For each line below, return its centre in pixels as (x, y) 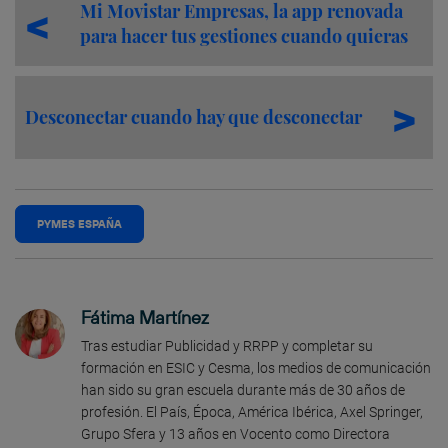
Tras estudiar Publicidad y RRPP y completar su (227, 345)
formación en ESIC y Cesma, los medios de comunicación (256, 367)
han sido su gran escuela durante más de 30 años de (243, 389)
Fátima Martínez (145, 317)
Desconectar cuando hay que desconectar (193, 116)
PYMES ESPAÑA (79, 223)
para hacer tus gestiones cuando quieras (244, 36)
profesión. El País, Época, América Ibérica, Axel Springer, (252, 411)
